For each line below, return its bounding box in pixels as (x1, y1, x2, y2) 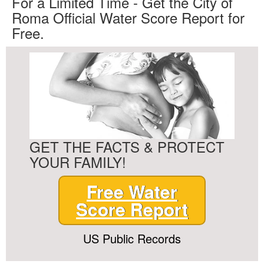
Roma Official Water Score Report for (12, 7, 245, 28)
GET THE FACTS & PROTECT (29, 136, 225, 157)
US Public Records (83, 230, 181, 247)
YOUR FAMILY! (29, 151, 126, 173)
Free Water (87, 179, 177, 204)
